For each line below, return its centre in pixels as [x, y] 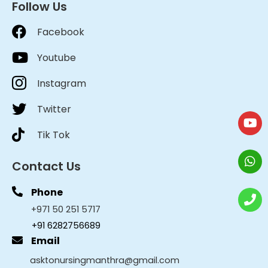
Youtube [57, 57]
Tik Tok [54, 135]
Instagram [62, 83]
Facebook [61, 32]
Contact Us [46, 166]
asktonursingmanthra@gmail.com [105, 260]
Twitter [54, 109]
